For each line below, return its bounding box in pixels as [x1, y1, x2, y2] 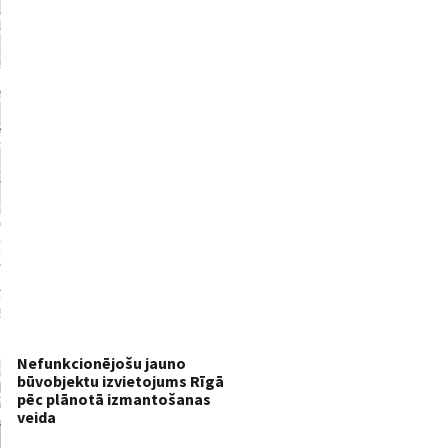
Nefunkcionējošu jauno [17, 352, 186, 373]
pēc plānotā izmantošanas [17, 388, 211, 409]
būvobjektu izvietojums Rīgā [17, 370, 224, 391]
